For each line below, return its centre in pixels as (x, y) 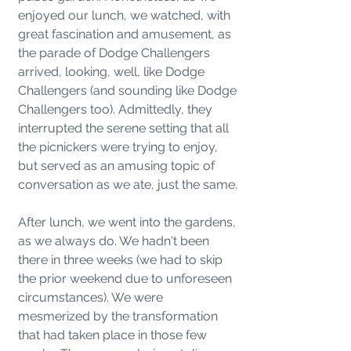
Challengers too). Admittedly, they (117, 109)
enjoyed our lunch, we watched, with (126, 15)
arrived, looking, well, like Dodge (113, 72)
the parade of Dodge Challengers (116, 53)
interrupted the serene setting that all (125, 128)
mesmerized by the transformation (119, 316)
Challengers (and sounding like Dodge (129, 90)
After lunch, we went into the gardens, (128, 222)
